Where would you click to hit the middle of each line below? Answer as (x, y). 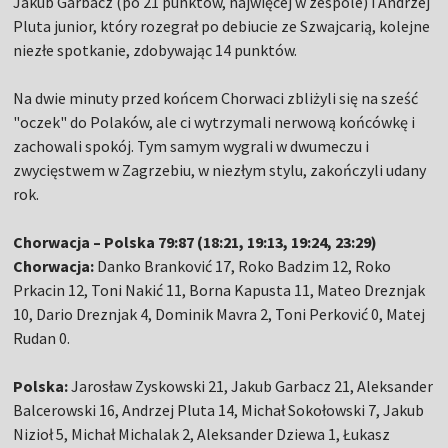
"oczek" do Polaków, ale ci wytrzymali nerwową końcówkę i (214, 122)
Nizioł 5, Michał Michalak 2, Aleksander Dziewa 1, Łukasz (202, 434)
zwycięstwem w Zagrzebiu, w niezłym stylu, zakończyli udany (220, 170)
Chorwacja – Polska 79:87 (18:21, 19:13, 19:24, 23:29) (195, 242)
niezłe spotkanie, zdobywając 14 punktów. (155, 50)
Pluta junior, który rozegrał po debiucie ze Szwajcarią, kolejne (222, 26)
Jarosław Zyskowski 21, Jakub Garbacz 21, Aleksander (252, 386)
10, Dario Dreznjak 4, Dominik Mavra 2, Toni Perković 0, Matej (219, 314)
